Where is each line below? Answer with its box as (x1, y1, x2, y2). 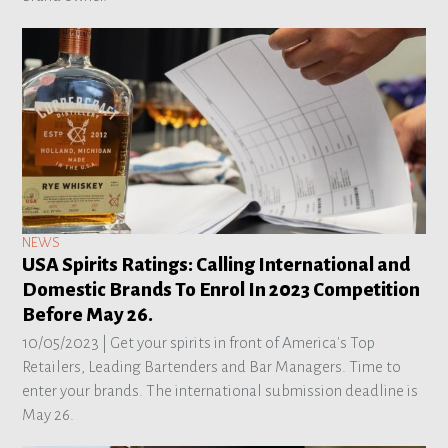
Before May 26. (22, 303, 154, 325)
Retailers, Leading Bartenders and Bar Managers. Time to (22, 357, 402, 375)
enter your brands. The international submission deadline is (22, 381, 419, 399)
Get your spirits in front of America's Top (110, 333, 376, 351)
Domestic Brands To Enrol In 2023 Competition (22, 278, 421, 300)
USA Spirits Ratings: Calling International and (22, 253, 411, 275)
